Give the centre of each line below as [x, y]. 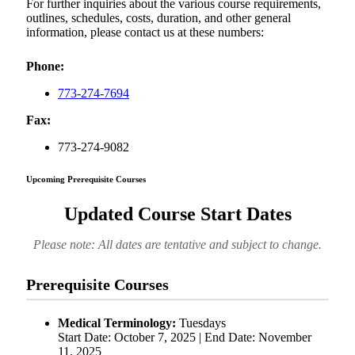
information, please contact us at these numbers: [145, 32]
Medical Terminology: [117, 323]
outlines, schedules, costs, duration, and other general [158, 18]
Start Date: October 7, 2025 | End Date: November [185, 338]
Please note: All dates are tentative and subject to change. [177, 245]
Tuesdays [201, 323]
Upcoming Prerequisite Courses [86, 179]
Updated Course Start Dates [177, 214]
